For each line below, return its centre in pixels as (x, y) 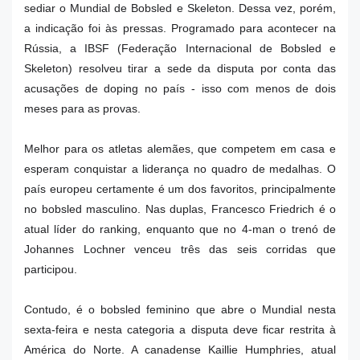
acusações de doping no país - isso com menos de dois (180, 88)
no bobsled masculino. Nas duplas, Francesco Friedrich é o (180, 209)
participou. (52, 269)
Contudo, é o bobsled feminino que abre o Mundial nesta (180, 309)
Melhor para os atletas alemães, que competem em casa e (180, 149)
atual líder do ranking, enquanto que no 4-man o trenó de (180, 229)
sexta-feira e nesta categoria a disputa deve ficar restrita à (180, 329)
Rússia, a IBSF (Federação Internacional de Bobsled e (180, 48)
